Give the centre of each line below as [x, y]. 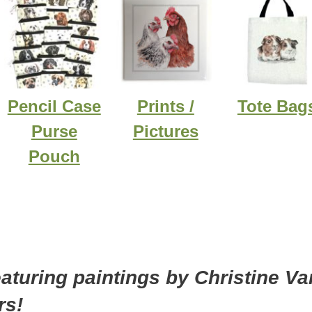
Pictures [165, 131]
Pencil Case [54, 106]
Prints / [165, 106]
